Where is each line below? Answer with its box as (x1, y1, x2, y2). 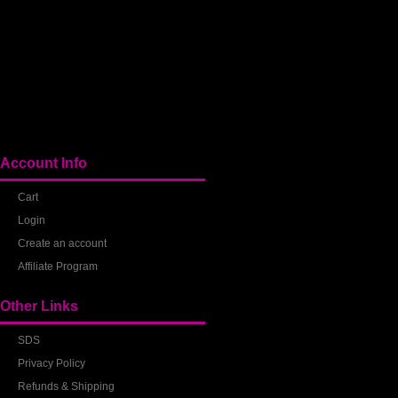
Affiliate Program (18, 259, 99, 273)
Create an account (18, 236, 107, 250)
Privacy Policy (18, 356, 86, 370)
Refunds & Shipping (18, 379, 115, 393)
